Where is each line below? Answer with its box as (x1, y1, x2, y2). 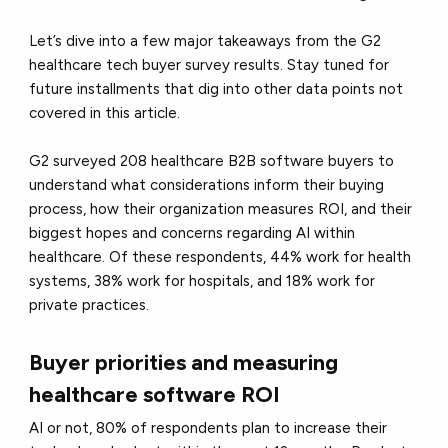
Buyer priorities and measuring (29, 349, 339, 377)
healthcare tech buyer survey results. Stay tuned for (29, 56, 390, 75)
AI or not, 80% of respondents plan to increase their (29, 419, 388, 438)
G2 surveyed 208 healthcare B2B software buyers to (29, 152, 395, 171)
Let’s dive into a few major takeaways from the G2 (29, 32, 382, 51)
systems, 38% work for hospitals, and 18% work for (29, 272, 376, 291)
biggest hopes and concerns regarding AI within (29, 224, 356, 243)
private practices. (29, 296, 150, 315)
